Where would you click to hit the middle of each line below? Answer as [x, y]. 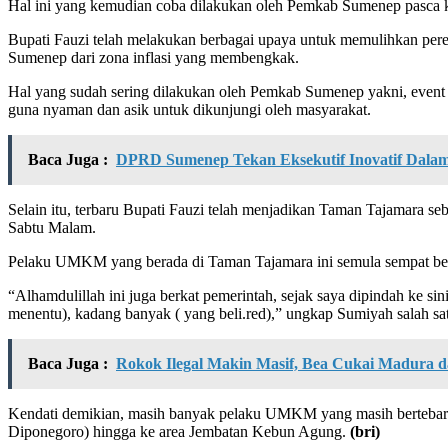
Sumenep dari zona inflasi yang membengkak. [153, 57]
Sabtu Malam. [52, 227]
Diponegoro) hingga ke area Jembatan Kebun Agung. [177, 431]
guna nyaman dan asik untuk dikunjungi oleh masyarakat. [189, 109]
